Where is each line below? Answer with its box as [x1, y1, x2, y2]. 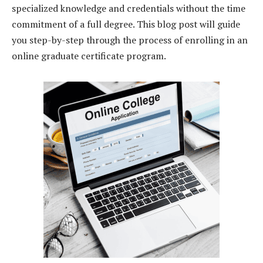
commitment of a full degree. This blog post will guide [12, 17, 240, 31]
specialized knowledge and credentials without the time [12, 1, 245, 15]
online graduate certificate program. [12, 49, 166, 62]
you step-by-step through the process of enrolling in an [12, 33, 248, 46]
